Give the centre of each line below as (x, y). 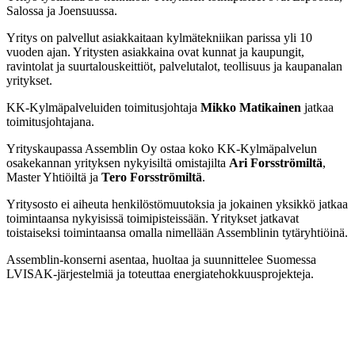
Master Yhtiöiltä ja (54, 177)
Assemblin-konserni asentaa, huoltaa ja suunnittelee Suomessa (161, 259)
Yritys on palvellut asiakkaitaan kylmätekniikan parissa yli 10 (159, 37)
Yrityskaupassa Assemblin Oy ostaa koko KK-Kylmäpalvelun (162, 148)
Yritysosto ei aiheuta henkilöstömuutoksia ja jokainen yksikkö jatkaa (177, 204)
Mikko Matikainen (251, 107)
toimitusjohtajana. (50, 121)
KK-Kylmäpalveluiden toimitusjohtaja (103, 107)
